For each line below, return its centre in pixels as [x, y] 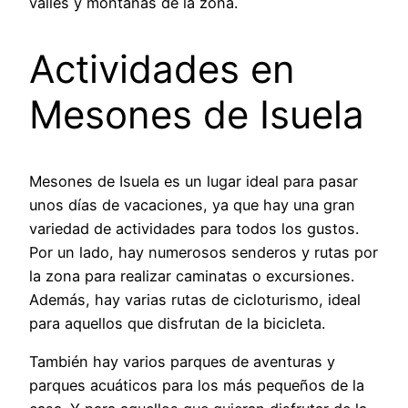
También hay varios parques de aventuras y [182, 362]
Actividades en [162, 68]
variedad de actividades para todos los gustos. [194, 228]
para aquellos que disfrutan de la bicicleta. [177, 323]
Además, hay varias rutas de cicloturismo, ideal [195, 299]
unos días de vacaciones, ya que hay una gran [192, 204]
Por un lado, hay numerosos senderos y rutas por [204, 252]
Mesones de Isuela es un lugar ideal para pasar [194, 181]
